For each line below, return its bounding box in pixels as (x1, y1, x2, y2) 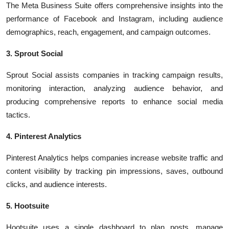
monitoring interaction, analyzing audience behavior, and (6, 84, 223, 93)
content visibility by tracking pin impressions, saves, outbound (6, 167, 223, 175)
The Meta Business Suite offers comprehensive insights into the (6, 1, 223, 10)
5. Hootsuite (6, 201, 49, 210)
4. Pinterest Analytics (6, 132, 81, 141)
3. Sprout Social (6, 49, 63, 58)
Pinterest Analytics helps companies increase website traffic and (6, 153, 223, 162)
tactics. (6, 110, 30, 119)
